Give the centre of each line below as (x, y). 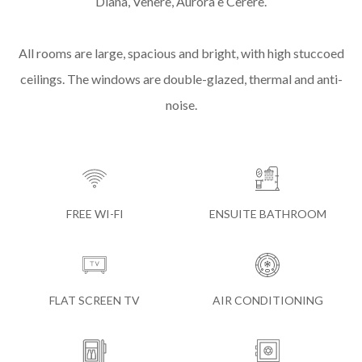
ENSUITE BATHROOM (267, 213)
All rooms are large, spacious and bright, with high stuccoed (181, 53)
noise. (181, 104)
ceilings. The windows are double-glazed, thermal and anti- (181, 78)
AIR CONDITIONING (267, 300)
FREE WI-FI (95, 213)
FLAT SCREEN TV (95, 300)
